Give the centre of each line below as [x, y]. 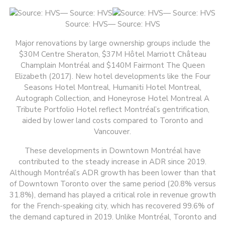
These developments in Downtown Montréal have [113, 151]
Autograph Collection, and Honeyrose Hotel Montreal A [113, 99]
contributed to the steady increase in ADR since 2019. [113, 162]
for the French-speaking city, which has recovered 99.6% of [113, 206]
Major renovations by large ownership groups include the [113, 43]
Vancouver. [113, 132]
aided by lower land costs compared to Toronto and [113, 121]
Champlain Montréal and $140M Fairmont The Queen [113, 66]
